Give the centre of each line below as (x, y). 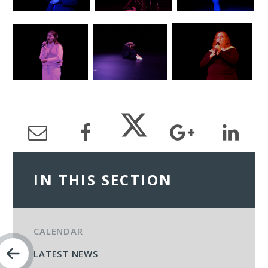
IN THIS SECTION (103, 180)
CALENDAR (58, 231)
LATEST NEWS (66, 254)
